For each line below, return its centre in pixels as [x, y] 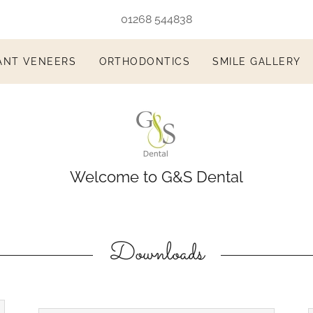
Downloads [156, 254]
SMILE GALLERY [257, 61]
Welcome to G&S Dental [156, 177]
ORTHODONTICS [145, 61]
